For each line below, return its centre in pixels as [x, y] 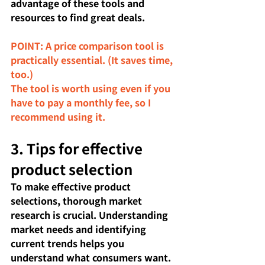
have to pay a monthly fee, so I [82, 102]
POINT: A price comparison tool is [88, 45]
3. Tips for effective [78, 148]
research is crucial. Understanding [91, 214]
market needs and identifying [80, 229]
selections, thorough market [77, 200]
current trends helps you [69, 243]
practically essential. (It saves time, [93, 59]
